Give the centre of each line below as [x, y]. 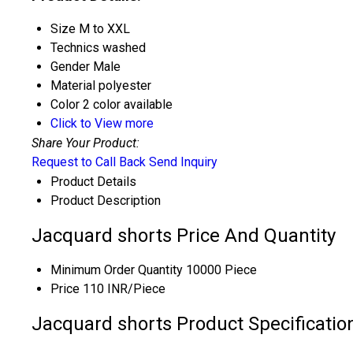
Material [73, 86]
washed [124, 48]
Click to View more [102, 124]
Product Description [106, 201]
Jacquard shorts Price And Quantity [184, 236]
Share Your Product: [85, 143]
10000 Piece [221, 270]
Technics [75, 48]
